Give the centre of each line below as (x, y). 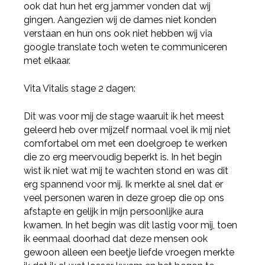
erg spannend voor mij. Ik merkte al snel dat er (124, 185)
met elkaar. (47, 61)
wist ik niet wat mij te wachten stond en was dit (126, 171)
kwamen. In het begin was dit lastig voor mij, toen (131, 225)
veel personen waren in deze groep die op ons (124, 198)
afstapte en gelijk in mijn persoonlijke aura (114, 212)
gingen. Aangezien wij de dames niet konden (120, 20)
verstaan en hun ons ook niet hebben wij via (118, 34)
